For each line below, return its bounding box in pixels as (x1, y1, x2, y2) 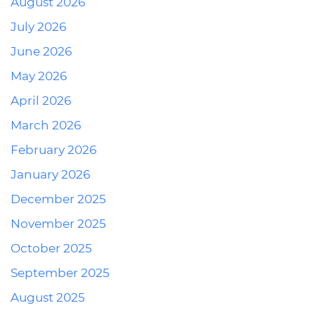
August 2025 (11, 290, 85, 304)
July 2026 (11, 20, 66, 34)
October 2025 (11, 241, 92, 255)
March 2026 (11, 118, 81, 132)
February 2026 (11, 143, 96, 157)
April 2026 (11, 94, 71, 108)
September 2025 (11, 266, 110, 280)
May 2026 (11, 69, 67, 83)
